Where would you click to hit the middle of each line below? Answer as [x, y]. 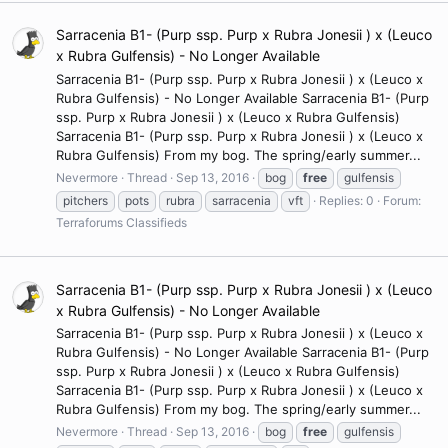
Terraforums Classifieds [121, 222]
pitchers [85, 200]
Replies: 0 [346, 200]
